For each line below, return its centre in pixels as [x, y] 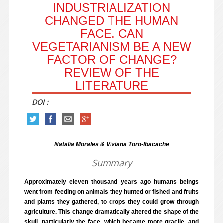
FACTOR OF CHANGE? [111, 59]
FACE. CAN [111, 34]
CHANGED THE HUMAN [111, 21]
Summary [111, 163]
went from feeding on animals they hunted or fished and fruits [111, 192]
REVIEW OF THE [111, 72]
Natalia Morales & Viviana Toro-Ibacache [111, 144]
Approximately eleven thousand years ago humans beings [111, 182]
